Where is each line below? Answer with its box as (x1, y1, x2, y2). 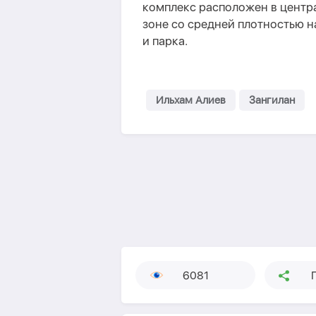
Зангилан (249, 94, 295, 107)
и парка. (142, 34, 188, 48)
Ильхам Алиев (156, 94, 226, 107)
